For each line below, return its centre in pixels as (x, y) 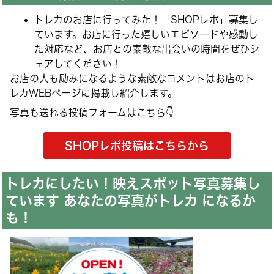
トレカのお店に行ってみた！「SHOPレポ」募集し (146, 20)
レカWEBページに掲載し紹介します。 (94, 93)
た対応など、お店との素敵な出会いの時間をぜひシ (147, 49)
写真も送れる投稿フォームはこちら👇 (92, 113)
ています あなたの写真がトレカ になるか (130, 201)
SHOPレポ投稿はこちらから (137, 146)
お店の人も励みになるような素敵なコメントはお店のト (132, 79)
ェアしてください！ (78, 64)
